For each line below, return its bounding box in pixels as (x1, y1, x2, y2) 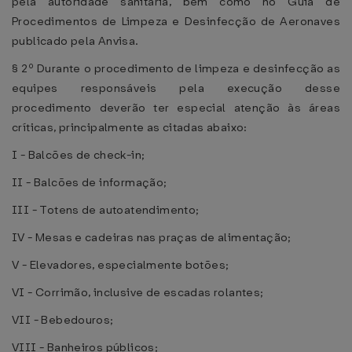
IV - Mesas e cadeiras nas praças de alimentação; (12, 229, 291, 245)
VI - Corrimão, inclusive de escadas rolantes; (12, 284, 264, 300)
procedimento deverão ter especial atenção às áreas (12, 100, 340, 115)
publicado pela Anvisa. (12, 33, 139, 49)
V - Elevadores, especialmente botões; (12, 257, 229, 273)
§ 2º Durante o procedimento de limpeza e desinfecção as (12, 60, 340, 76)
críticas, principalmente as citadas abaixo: (12, 119, 247, 135)
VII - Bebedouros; (12, 312, 114, 328)
